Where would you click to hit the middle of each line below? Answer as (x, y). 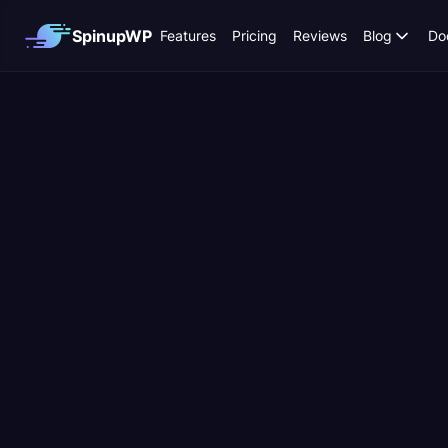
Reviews (320, 35)
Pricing (254, 35)
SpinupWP (112, 35)
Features (188, 35)
